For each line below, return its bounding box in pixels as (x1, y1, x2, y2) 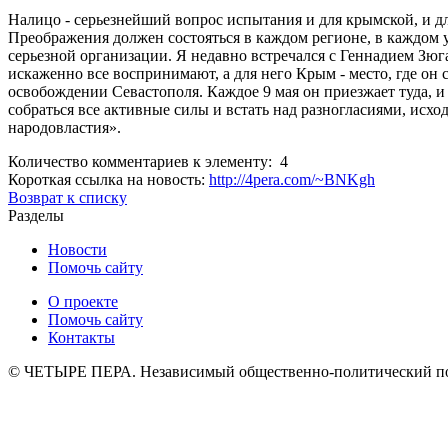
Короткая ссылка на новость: (8, 171, 209, 189)
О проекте (48, 293, 118, 310)
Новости (48, 241, 107, 258)
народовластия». (8, 119, 121, 137)
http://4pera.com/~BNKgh (209, 171, 375, 189)
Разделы (8, 207, 64, 224)
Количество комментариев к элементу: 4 (8, 153, 288, 171)
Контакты (48, 329, 115, 346)
